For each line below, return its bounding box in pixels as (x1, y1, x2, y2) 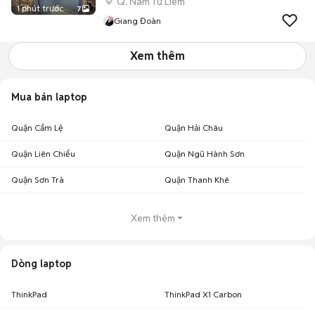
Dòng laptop (11, 257, 72, 270)
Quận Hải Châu (165, 122, 223, 133)
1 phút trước (17, 3, 63, 13)
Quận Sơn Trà (11, 174, 64, 185)
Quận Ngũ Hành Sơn (165, 148, 245, 159)
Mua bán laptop (11, 91, 87, 103)
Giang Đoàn (114, 15, 161, 26)
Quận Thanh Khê (165, 174, 229, 185)
